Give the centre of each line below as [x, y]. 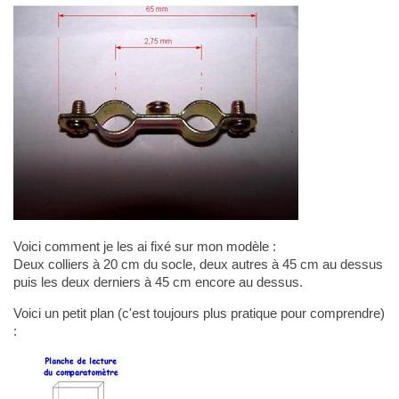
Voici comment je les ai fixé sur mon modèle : [144, 246]
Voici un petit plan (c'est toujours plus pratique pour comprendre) [199, 313]
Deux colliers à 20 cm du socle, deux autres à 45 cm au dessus [198, 264]
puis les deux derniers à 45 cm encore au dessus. [158, 281]
